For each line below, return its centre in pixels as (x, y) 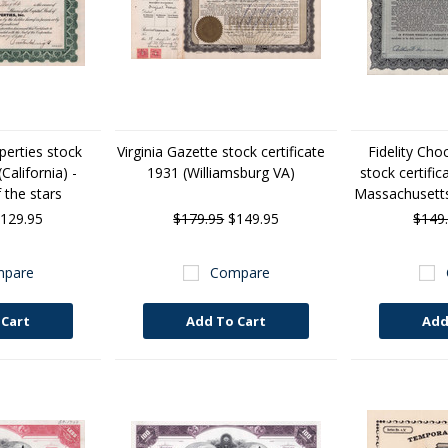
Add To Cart (226, 321)
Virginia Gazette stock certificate (221, 151)
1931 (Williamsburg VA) (221, 172)
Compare (239, 272)
